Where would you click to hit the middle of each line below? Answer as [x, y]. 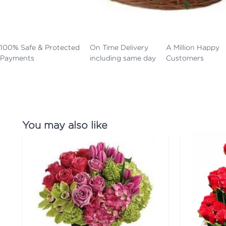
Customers [185, 58]
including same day [123, 58]
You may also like [65, 125]
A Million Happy [193, 47]
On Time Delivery [119, 47]
